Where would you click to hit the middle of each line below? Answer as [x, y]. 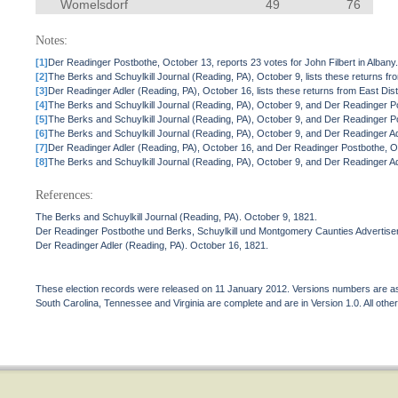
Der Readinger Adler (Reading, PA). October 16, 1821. [152, 245]
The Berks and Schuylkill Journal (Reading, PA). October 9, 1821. [177, 217]
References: [65, 195]
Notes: [52, 40]
